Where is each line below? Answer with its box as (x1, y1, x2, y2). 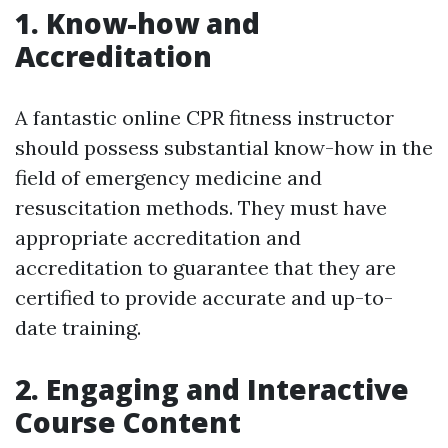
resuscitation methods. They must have (15, 195, 387, 220)
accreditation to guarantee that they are (15, 255, 396, 280)
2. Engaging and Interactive (15, 370, 409, 408)
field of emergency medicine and (15, 165, 322, 190)
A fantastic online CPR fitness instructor (15, 105, 394, 130)
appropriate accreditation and (15, 225, 301, 250)
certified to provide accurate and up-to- (15, 285, 393, 310)
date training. (15, 315, 141, 340)
